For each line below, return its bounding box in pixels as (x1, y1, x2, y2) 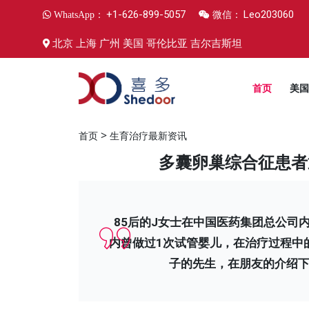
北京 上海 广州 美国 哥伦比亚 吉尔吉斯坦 (52, 37, 242, 50)
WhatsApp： (51, 10, 104, 19)
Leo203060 (243, 8, 294, 21)
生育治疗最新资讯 (110, 129, 187, 143)
